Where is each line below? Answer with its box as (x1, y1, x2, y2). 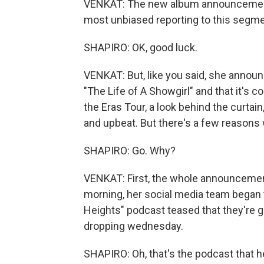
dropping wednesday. (84, 220, 183, 232)
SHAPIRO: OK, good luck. (84, 41, 197, 54)
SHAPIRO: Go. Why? (84, 144, 176, 157)
